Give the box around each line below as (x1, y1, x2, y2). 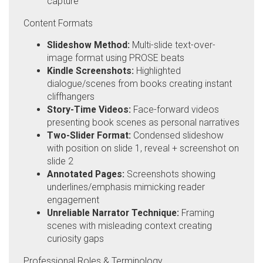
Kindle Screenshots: (47, 65, 134, 77)
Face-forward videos (131, 104, 219, 116)
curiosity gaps (47, 233, 104, 245)
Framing (179, 207, 214, 219)
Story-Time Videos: (47, 104, 131, 116)
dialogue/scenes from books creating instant (47, 78, 232, 90)
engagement (47, 194, 99, 206)
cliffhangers (47, 91, 95, 103)
